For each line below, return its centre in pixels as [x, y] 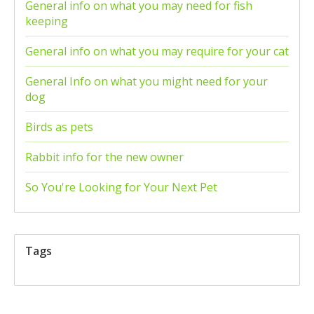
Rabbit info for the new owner [104, 157]
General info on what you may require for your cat [157, 52]
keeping [47, 21]
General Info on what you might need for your [146, 82]
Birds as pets [59, 127]
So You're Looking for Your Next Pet [121, 187]
